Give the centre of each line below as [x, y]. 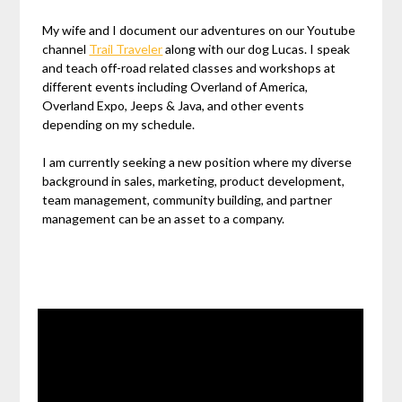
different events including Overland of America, [175, 87]
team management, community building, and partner [188, 200]
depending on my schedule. [119, 125]
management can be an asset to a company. [164, 219]
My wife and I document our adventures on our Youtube [199, 31]
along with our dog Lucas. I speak [257, 49]
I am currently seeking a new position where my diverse [197, 162]
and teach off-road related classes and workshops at [189, 68]
